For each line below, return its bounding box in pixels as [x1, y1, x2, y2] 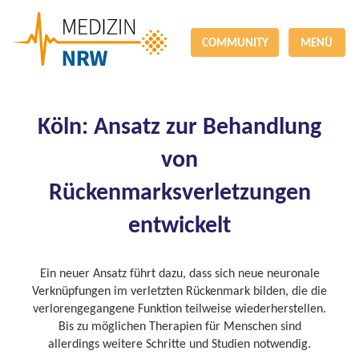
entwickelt [128, 209, 231, 239]
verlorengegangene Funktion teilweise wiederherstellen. [33, 301, 326, 316]
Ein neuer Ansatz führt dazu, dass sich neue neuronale [39, 265, 320, 280]
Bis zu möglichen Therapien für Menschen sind [58, 318, 301, 333]
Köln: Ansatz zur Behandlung [38, 111, 321, 140]
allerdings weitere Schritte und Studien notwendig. [48, 336, 311, 351]
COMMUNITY [201, 35, 268, 50]
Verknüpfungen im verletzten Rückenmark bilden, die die [32, 283, 327, 298]
